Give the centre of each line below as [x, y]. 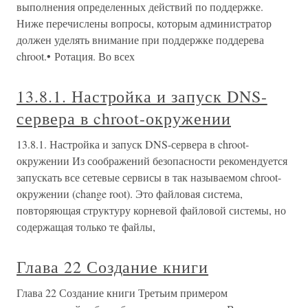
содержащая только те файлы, [86, 227]
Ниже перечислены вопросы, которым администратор [144, 23]
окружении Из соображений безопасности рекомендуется [152, 161]
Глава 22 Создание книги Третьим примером [122, 293]
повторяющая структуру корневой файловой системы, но [151, 210]
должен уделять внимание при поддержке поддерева [140, 40]
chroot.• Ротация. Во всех [76, 56]
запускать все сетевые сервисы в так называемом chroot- [149, 177]
